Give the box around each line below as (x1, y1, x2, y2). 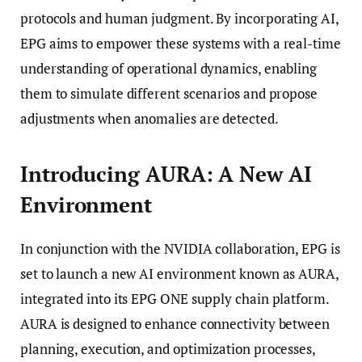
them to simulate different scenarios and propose (20, 84, 318, 103)
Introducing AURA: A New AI (20, 160, 312, 187)
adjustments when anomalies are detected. (20, 109, 279, 128)
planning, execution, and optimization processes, (20, 339, 315, 358)
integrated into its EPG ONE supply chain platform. (20, 288, 329, 308)
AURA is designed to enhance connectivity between (20, 314, 330, 333)
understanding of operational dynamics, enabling (20, 59, 318, 78)
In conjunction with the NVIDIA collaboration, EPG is (20, 238, 340, 258)
